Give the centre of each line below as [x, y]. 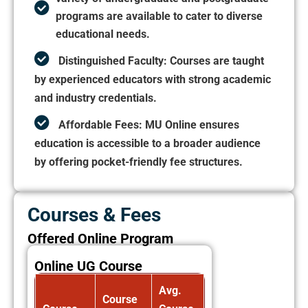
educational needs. [103, 34]
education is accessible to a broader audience [147, 144]
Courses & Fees [94, 215]
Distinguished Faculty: [113, 61]
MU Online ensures [191, 125]
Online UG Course [88, 266]
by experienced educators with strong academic [153, 80]
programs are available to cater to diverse [159, 16]
